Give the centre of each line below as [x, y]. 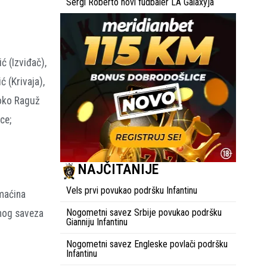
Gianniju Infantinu [97, 222]
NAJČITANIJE [118, 169]
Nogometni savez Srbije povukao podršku [144, 212]
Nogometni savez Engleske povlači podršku [147, 244]
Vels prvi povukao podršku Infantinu [132, 190]
